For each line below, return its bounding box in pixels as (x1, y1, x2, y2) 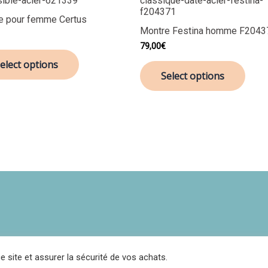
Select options (161, 69, 224, 83)
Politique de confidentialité (7, 237, 119, 249)
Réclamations (205, 237, 261, 249)
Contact (161, 237, 193, 249)
